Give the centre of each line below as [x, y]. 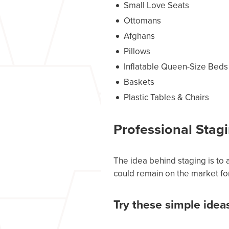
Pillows [137, 51]
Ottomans [142, 21]
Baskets [139, 82]
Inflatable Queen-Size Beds [176, 67]
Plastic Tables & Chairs [166, 97]
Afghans [139, 36]
